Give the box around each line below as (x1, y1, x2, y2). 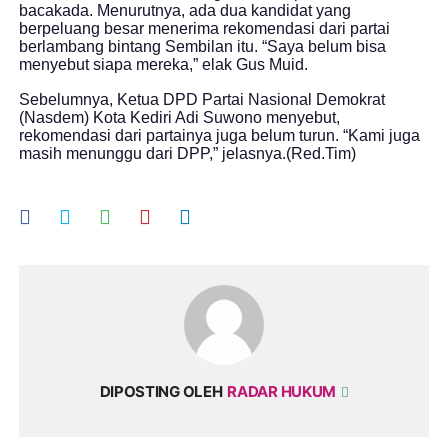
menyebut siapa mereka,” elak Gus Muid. (19, 56, 309, 74)
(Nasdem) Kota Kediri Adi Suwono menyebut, (19, 109, 341, 127)
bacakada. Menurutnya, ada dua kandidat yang (19, 2, 352, 20)
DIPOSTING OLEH (99, 382, 223, 402)
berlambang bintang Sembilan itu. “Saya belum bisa (19, 38, 387, 56)
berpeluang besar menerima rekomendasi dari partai (19, 20, 391, 38)
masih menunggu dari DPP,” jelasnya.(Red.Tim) (19, 145, 357, 163)
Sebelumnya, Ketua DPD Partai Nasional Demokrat (19, 91, 386, 109)
